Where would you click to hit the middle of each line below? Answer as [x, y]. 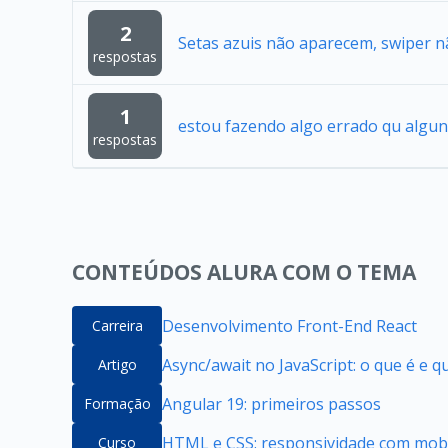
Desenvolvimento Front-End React [289, 325]
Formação [117, 403]
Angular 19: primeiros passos [271, 403]
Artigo [117, 364]
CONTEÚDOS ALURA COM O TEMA [244, 272]
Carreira [117, 325]
